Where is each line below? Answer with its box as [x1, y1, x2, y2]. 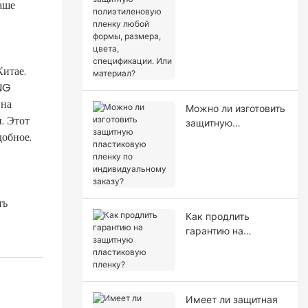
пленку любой [185, 12, 251, 25]
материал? [185, 70, 236, 82]
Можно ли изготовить [185, 102, 285, 114]
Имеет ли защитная [185, 293, 278, 305]
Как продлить [185, 210, 250, 222]
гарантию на [185, 224, 243, 236]
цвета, [185, 41, 216, 54]
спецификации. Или [185, 56, 278, 68]
